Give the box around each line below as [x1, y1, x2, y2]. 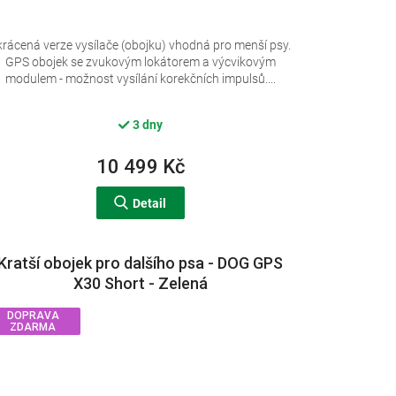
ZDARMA [10, 321, 57, 334]
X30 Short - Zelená [72, 274, 208, 293]
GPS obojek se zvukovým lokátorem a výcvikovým [4, 55, 276, 70]
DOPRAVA [6, 309, 59, 323]
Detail [133, 196, 167, 211]
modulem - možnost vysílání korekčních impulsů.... [4, 72, 276, 87]
